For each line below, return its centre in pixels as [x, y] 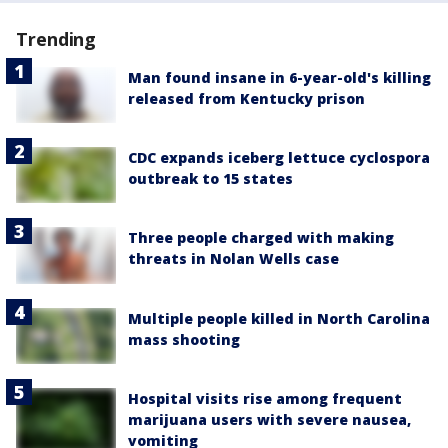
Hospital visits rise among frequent [265, 398]
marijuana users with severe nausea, [269, 419]
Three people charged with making [261, 238]
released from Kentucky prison [246, 99]
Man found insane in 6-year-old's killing [279, 78]
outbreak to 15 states [210, 179]
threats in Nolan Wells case [233, 259]
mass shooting [184, 339]
